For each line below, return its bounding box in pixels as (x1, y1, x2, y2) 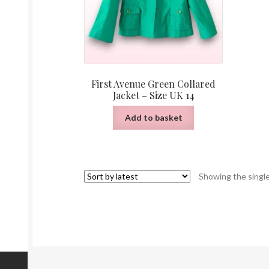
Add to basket (124, 112, 183, 122)
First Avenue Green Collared (91, 77, 216, 90)
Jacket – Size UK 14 (112, 88, 195, 101)
